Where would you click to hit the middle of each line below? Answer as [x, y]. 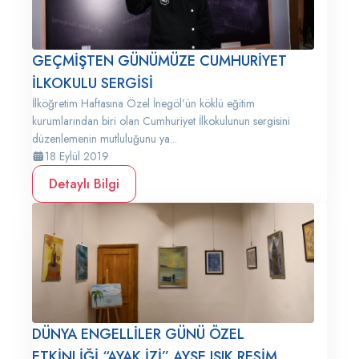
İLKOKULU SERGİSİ [93, 83]
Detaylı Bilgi [84, 184]
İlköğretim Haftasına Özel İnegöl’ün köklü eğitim [143, 103]
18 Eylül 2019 [77, 156]
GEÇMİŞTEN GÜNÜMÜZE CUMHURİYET [159, 61]
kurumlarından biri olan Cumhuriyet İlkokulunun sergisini [161, 121]
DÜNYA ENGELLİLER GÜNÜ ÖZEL [138, 334]
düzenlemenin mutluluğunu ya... [105, 139]
